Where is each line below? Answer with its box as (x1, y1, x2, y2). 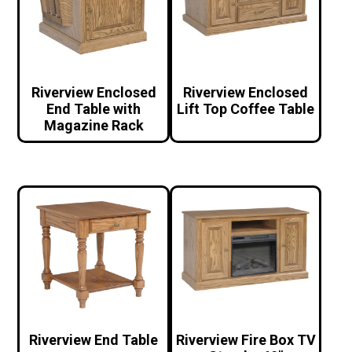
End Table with (46, 101, 141, 118)
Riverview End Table (29, 332, 159, 349)
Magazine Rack (43, 117, 144, 134)
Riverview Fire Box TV (175, 332, 316, 349)
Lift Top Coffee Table (177, 101, 315, 118)
